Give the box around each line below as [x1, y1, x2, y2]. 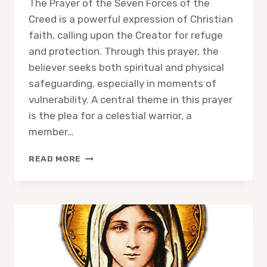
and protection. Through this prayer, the [29, 45, 219, 58]
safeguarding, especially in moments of [29, 77, 216, 90]
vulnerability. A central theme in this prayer [29, 94, 232, 106]
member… [29, 126, 74, 138]
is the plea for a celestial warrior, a [29, 110, 192, 122]
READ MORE [29, 154, 82, 164]
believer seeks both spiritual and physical [29, 61, 224, 74]
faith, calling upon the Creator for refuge [29, 29, 223, 42]
